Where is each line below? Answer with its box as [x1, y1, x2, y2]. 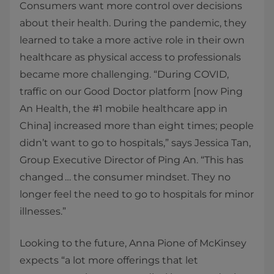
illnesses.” [20, 206, 66, 217]
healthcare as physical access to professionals [20, 51, 241, 63]
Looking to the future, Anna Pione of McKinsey [20, 237, 246, 249]
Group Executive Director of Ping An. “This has [20, 154, 243, 166]
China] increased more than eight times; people [20, 120, 254, 131]
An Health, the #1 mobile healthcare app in [20, 103, 228, 114]
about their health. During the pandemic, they [20, 17, 246, 29]
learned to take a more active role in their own [20, 34, 245, 46]
